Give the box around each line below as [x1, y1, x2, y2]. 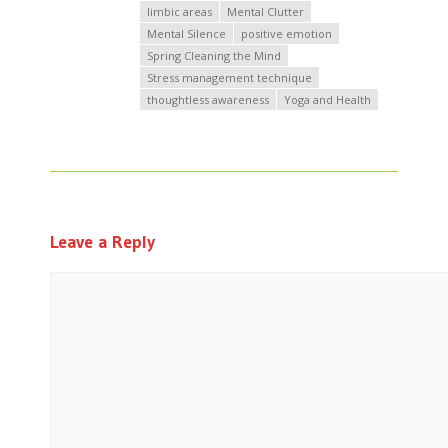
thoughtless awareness [147, 92, 269, 108]
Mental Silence [147, 26, 226, 42]
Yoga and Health [284, 92, 371, 108]
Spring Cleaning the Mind [147, 48, 281, 64]
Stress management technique [147, 70, 312, 86]
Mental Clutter [227, 4, 304, 20]
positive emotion [241, 26, 332, 42]
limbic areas [147, 4, 212, 20]
